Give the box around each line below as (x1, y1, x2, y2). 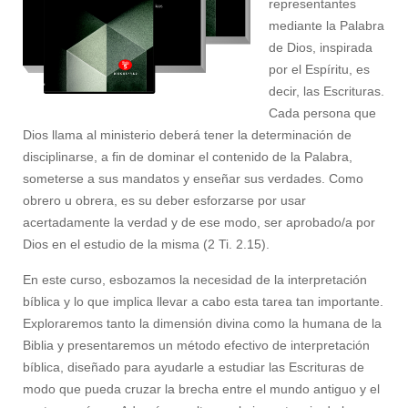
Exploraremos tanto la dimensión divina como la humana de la (23, 316, 382, 331)
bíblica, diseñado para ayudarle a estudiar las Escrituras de (23, 360, 364, 374)
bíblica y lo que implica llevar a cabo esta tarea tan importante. (23, 294, 383, 309)
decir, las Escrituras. (269, 84, 384, 98)
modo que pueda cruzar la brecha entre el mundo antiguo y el (23, 382, 380, 396)
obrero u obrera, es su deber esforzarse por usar (23, 193, 306, 208)
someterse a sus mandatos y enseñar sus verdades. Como (23, 171, 363, 186)
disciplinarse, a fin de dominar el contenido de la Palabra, (23, 149, 352, 164)
